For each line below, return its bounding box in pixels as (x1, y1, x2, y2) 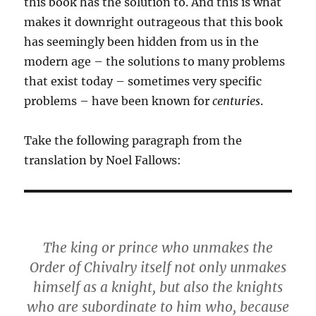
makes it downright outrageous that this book (24, 15, 284, 29)
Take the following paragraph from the (24, 133, 243, 147)
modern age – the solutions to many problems (24, 54, 286, 68)
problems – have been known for (24, 94, 213, 108)
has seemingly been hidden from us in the (24, 35, 260, 49)
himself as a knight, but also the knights (33, 279, 283, 296)
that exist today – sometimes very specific (24, 74, 262, 88)
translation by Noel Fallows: (24, 153, 182, 167)
